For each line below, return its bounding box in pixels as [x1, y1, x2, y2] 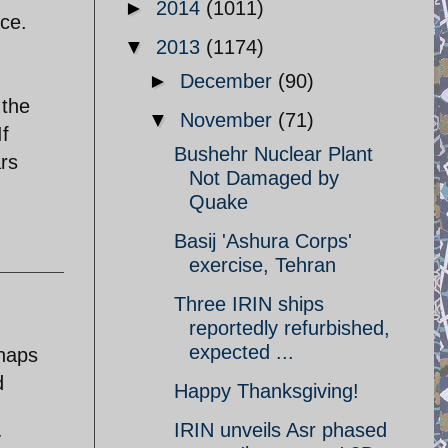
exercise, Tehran [189, 254, 336, 276]
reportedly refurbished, [189, 317, 390, 339]
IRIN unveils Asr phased [174, 419, 387, 441]
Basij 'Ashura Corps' [174, 230, 352, 252]
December [180, 70, 278, 92]
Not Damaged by [189, 167, 339, 189]
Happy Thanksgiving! [174, 380, 359, 402]
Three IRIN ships [174, 293, 324, 315]
